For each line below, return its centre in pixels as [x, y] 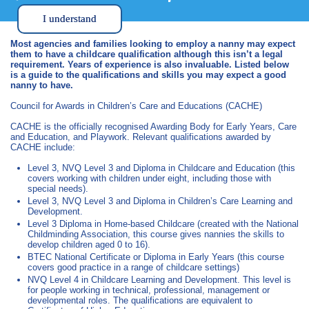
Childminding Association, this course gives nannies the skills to [156, 234]
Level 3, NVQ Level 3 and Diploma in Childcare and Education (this [161, 168]
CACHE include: [43, 147]
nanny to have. [42, 85]
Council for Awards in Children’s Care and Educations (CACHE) [136, 106]
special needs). [58, 189]
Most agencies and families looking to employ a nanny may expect [153, 44]
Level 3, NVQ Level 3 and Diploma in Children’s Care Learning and [160, 201]
